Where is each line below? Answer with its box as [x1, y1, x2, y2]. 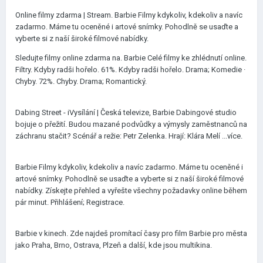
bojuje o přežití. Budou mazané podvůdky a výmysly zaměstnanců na [15, 120, 247, 129]
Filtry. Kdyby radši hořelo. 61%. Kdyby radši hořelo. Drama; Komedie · [15, 65, 245, 74]
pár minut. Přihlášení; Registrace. [15, 198, 124, 207]
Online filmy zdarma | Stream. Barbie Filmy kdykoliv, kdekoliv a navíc [15, 11, 242, 19]
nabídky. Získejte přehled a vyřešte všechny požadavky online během [15, 186, 247, 195]
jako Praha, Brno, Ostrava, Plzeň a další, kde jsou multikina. [15, 241, 212, 249]
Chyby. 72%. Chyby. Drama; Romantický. [15, 77, 147, 86]
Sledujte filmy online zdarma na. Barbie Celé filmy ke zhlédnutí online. [15, 53, 247, 62]
